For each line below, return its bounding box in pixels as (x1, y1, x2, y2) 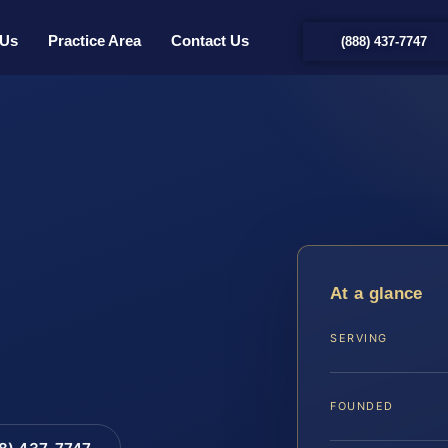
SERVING (330, 330, 388, 345)
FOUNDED (330, 398, 394, 413)
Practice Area (48, 32, 141, 50)
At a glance (330, 283, 423, 303)
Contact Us (171, 32, 249, 50)
